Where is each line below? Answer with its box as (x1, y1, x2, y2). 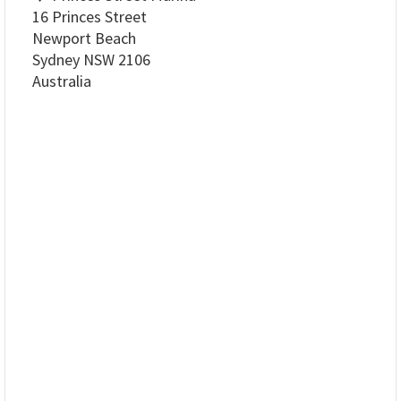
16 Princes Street (32, 6, 147, 27)
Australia (32, 71, 91, 91)
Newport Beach (32, 28, 136, 48)
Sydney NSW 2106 (32, 49, 150, 70)
